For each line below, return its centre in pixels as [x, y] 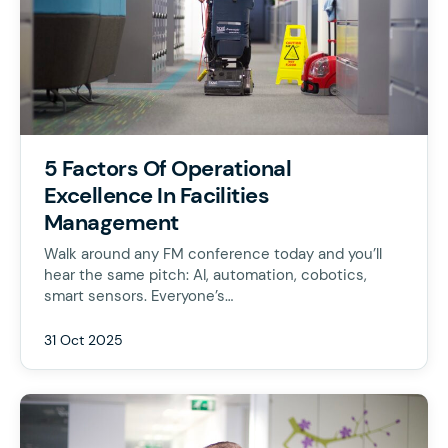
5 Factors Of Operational [168, 168]
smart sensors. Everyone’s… [138, 296]
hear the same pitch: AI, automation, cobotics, [205, 275]
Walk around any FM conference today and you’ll [213, 254]
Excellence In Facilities [157, 195]
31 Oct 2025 [83, 340]
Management [111, 222]
